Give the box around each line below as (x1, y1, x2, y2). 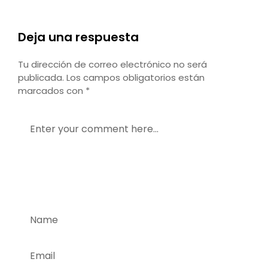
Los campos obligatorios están (66, 71, 205, 84)
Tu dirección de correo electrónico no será (18, 58, 207, 71)
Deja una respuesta (18, 29, 139, 45)
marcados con (18, 84, 86, 97)
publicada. (18, 71, 64, 84)
